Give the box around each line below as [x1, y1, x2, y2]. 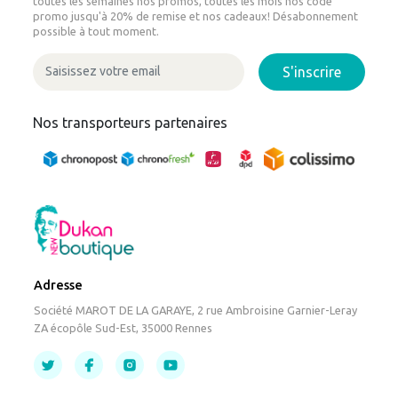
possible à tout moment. [33, 24, 160, 37]
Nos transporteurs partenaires [33, 114, 228, 131]
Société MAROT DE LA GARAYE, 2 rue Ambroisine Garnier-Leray [34, 303, 358, 316]
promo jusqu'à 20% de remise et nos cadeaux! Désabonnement [33, 9, 359, 22]
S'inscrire [283, 63, 341, 80]
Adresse [34, 277, 84, 292]
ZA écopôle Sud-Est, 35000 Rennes [34, 321, 213, 334]
